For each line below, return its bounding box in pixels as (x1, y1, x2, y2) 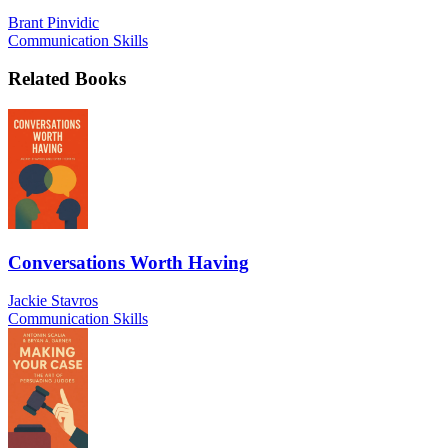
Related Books (8, 68, 126, 90)
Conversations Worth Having (8, 251, 249, 273)
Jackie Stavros (8, 292, 98, 310)
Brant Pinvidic (8, 13, 99, 31)
